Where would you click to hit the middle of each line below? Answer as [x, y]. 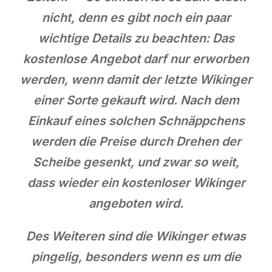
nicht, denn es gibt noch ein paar [136, 17]
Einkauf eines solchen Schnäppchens [136, 121]
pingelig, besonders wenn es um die [136, 257]
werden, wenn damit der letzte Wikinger [136, 79]
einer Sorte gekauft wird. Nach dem [136, 100]
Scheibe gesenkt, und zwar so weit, [136, 162]
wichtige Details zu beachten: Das [136, 38]
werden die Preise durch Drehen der [136, 141]
